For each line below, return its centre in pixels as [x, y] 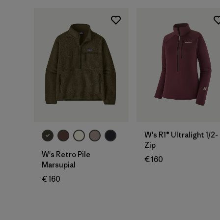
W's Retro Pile [66, 155]
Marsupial [59, 165]
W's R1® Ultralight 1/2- [181, 135]
